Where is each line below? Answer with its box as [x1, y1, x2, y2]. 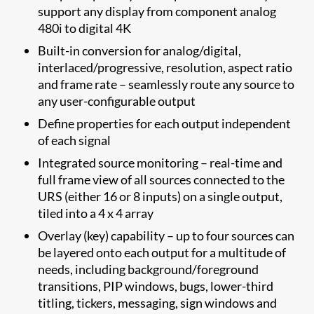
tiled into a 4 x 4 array [38, 205, 154, 221]
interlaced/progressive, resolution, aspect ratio [38, 59, 293, 75]
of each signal [38, 132, 111, 148]
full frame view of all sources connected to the [38, 171, 285, 187]
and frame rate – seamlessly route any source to [38, 76, 295, 92]
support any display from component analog [38, 3, 277, 19]
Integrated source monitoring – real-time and [38, 154, 283, 170]
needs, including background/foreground [38, 261, 259, 277]
